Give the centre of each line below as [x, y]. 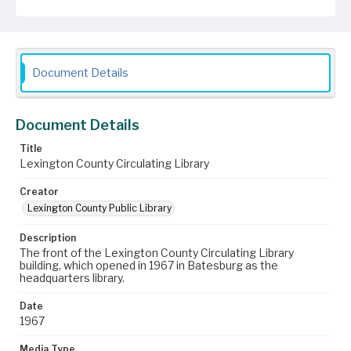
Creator [39, 192]
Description [48, 238]
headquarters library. [72, 278]
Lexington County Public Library [100, 208]
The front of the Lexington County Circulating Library [157, 253]
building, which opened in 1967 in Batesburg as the [149, 265]
